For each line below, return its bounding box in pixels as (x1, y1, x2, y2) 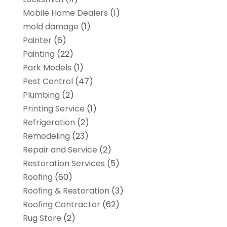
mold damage (22, 21, 79, 33)
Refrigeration (22, 117, 75, 129)
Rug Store (22, 212, 61, 224)
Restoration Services (22, 158, 105, 170)
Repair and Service (22, 144, 97, 156)
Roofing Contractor (22, 199, 100, 211)
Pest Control (22, 75, 73, 88)
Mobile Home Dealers (22, 7, 108, 19)
